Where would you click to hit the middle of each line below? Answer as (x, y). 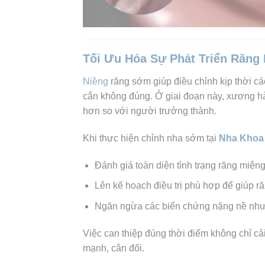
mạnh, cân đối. (113, 248)
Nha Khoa (241, 138)
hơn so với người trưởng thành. (149, 111)
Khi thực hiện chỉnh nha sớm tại (151, 138)
